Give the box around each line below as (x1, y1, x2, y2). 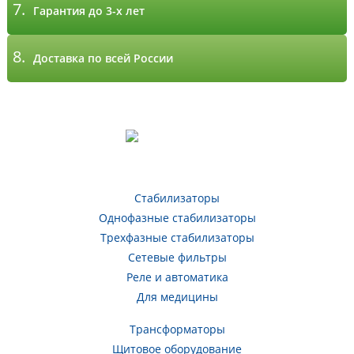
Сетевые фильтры (127, 250, 227, 265)
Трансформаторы (129, 322, 225, 337)
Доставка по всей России (33, 51, 174, 66)
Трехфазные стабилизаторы (100, 230, 254, 245)
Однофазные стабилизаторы (98, 210, 256, 225)
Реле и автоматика (126, 269, 228, 284)
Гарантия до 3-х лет (33, 3, 145, 18)
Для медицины (136, 289, 218, 304)
